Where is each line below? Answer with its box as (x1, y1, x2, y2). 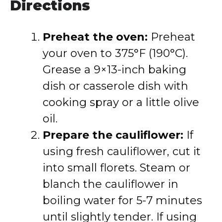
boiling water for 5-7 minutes (43, 194, 202, 207)
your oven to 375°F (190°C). (43, 47, 188, 60)
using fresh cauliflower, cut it (43, 145, 201, 158)
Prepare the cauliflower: (43, 128, 183, 142)
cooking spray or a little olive (43, 96, 199, 109)
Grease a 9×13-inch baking (43, 63, 186, 76)
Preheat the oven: (43, 30, 148, 44)
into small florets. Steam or (43, 161, 190, 174)
